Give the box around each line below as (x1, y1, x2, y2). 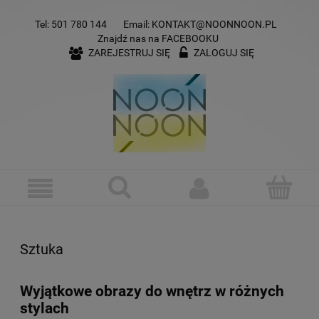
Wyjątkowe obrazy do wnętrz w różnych (20, 283, 284, 300)
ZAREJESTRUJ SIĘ (88, 46, 170, 58)
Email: (123, 18, 152, 30)
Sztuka (20, 241, 63, 258)
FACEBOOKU (161, 32, 219, 44)
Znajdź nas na (97, 32, 162, 44)
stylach (20, 300, 69, 318)
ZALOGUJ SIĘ (193, 46, 254, 58)
